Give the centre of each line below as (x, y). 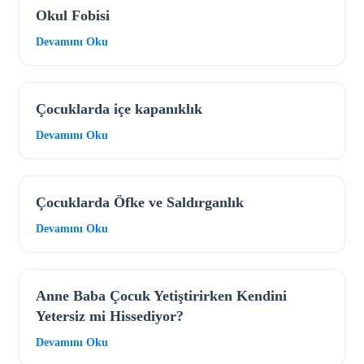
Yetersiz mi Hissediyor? (110, 316)
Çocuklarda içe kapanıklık (119, 109)
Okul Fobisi (73, 16)
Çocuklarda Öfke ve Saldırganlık (140, 203)
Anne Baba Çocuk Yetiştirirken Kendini (161, 296)
